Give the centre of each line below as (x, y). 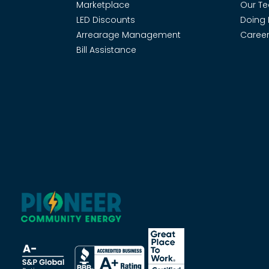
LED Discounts (106, 20)
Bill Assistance (106, 50)
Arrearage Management (128, 35)
